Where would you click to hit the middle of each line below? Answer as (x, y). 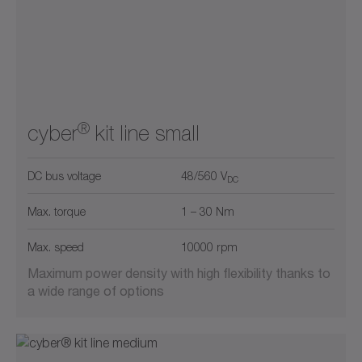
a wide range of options (96, 291)
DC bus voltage (64, 176)
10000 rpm (209, 247)
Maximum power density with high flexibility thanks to (179, 273)
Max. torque (57, 212)
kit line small (145, 134)
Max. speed (56, 247)
